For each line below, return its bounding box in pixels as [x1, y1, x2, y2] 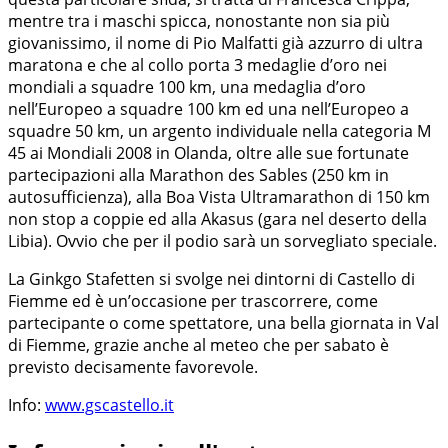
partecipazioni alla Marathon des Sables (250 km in [8, 163, 389, 186]
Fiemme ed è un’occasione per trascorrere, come [8, 289, 378, 312]
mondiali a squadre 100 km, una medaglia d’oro [8, 75, 366, 98]
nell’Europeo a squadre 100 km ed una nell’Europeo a [8, 97, 409, 120]
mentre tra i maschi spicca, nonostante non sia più [8, 9, 390, 32]
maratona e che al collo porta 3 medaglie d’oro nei [8, 53, 387, 76]
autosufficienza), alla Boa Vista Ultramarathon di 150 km [8, 185, 430, 208]
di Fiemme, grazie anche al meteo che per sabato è [8, 333, 389, 356]
